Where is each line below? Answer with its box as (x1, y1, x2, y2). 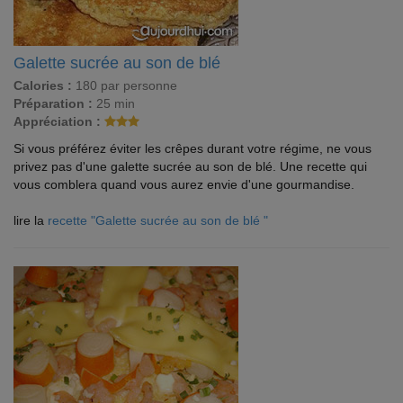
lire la (13, 213, 48, 228)
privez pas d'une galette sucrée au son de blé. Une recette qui (13, 159, 367, 174)
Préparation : (13, 96, 93, 111)
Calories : (13, 78, 72, 93)
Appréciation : (13, 114, 101, 129)
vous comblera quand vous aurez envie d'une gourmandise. (13, 177, 354, 192)
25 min (93, 96, 135, 111)
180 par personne (72, 78, 177, 93)
